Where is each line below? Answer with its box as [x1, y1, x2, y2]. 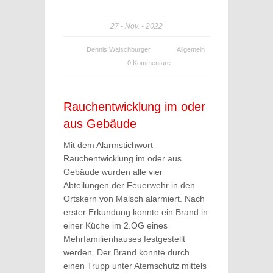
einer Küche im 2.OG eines [63, 221, 168, 230]
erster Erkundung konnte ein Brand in [63, 207, 208, 217]
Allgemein [177, 46, 205, 53]
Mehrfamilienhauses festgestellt [63, 234, 185, 244]
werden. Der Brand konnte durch [63, 247, 190, 257]
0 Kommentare [127, 59, 171, 66]
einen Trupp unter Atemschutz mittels [63, 261, 207, 271]
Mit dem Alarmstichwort [63, 140, 153, 150]
